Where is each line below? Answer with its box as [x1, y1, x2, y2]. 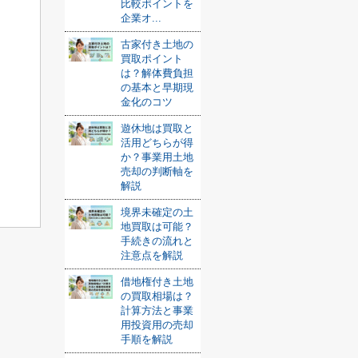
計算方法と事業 [121, 304, 193, 316]
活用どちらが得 [121, 137, 193, 149]
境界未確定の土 [121, 206, 193, 218]
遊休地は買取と [121, 122, 193, 134]
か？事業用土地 [121, 151, 193, 163]
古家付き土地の [121, 38, 193, 50]
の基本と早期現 [121, 82, 193, 93]
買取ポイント [121, 53, 183, 65]
